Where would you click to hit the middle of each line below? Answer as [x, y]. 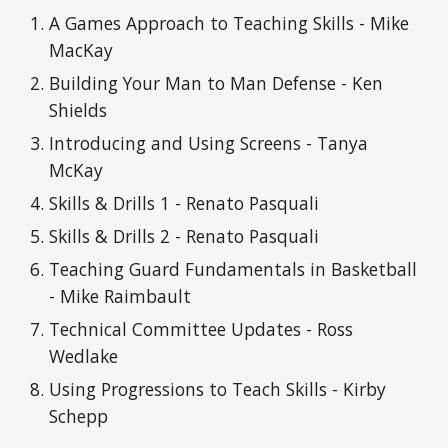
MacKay [81, 50]
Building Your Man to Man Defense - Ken [216, 83]
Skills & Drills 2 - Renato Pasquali [184, 236]
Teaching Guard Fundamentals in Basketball [233, 269]
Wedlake [84, 356]
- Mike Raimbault [120, 296]
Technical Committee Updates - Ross [201, 329]
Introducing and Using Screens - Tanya [209, 143]
